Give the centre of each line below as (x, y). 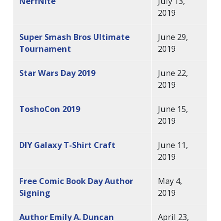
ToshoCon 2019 (50, 109)
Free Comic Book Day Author (76, 181)
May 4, (170, 181)
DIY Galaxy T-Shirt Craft (68, 145)
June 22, (173, 73)
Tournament (45, 48)
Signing (35, 192)
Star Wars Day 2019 (57, 73)
